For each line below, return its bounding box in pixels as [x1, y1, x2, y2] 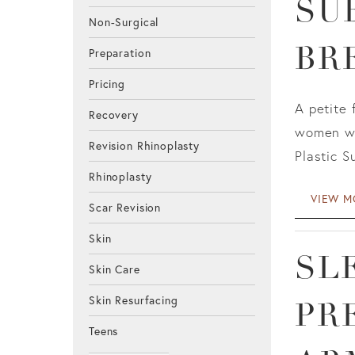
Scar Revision [89, 200, 162, 216]
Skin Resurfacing [89, 293, 178, 308]
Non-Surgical [89, 15, 159, 30]
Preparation [89, 46, 151, 61]
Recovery [89, 108, 139, 123]
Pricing [89, 77, 125, 92]
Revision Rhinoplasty [89, 139, 200, 154]
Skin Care [89, 262, 140, 277]
